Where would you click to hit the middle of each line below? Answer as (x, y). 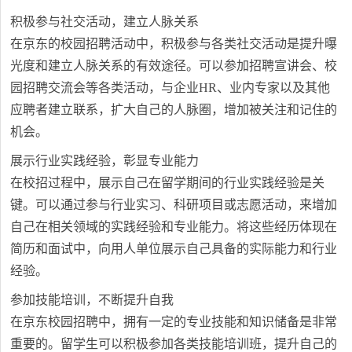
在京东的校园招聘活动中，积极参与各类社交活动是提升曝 (174, 43)
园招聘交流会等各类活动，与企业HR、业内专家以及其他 (170, 87)
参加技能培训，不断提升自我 (92, 299)
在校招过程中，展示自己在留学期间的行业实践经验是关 (168, 182)
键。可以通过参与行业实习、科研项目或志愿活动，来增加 (174, 204)
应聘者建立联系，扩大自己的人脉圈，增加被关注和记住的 (174, 109)
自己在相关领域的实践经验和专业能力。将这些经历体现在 (174, 226)
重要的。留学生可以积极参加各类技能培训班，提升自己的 (174, 343)
